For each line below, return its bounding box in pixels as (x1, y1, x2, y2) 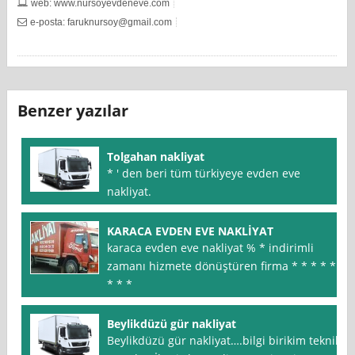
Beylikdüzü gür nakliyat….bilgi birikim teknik (107, 333, 342, 349)
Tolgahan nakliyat (107, 149, 205, 165)
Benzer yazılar (17, 100, 129, 122)
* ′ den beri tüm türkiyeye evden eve (107, 166, 301, 181)
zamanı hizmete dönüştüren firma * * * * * (107, 258, 337, 274)
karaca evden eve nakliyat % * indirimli (107, 240, 315, 256)
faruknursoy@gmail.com (67, 16, 173, 28)
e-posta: (30, 16, 68, 28)
